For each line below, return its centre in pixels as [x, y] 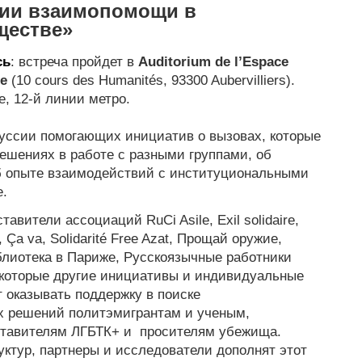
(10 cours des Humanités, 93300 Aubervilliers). [151, 80]
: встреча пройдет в [74, 62]
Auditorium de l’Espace [213, 62]
